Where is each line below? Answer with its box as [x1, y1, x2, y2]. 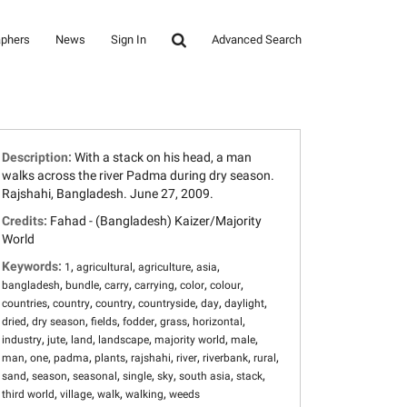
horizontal [193, 315, 243, 328]
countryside [138, 297, 195, 310]
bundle [65, 279, 99, 292]
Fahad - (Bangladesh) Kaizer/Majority [50, 213, 262, 228]
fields [91, 315, 117, 328]
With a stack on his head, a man [74, 150, 252, 164]
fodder [123, 315, 154, 328]
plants [94, 352, 125, 364]
